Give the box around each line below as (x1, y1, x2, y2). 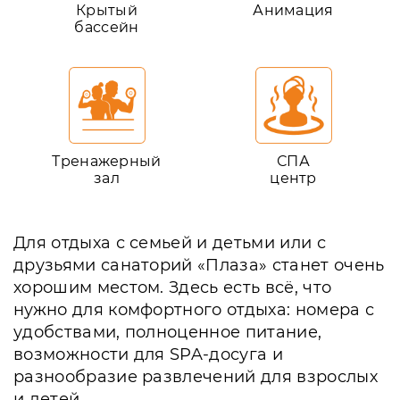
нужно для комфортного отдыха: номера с (13, 300, 375, 320)
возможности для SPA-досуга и (13, 345, 283, 364)
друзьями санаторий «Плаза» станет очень (13, 255, 385, 275)
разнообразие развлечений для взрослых (13, 367, 378, 387)
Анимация (253, 2, 334, 19)
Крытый (76, 2, 137, 19)
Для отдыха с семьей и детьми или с (13, 233, 326, 253)
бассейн (74, 19, 139, 36)
